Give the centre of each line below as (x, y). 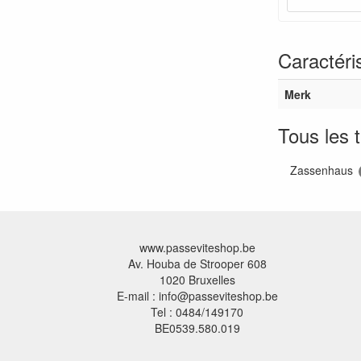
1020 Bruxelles (197, 280)
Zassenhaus (323, 170)
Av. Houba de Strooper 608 (197, 264)
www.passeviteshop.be (197, 248)
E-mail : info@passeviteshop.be (197, 296)
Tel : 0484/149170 (197, 312)
